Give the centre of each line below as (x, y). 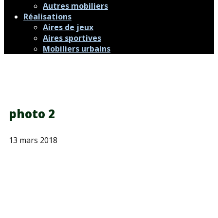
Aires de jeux (68, 27)
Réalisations (47, 17)
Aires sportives (72, 38)
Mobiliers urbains (77, 49)
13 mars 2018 (33, 140)
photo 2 (32, 114)
